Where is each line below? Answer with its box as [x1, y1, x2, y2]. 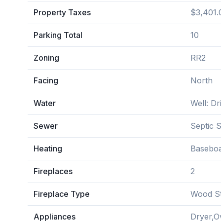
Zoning [34, 53, 59, 63]
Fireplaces [34, 166, 73, 176]
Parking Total [34, 30, 82, 40]
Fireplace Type [34, 189, 90, 199]
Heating [34, 144, 62, 153]
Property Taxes [34, 7, 91, 17]
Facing [34, 75, 58, 85]
